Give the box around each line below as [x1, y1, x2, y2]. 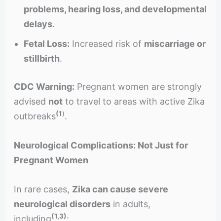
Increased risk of [69, 38, 144, 49]
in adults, [110, 198, 150, 209]
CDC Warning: [13, 81, 74, 92]
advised [13, 96, 48, 107]
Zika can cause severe [72, 184, 168, 194]
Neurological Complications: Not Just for [13, 140, 188, 150]
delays [23, 19, 52, 30]
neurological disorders [13, 198, 110, 209]
